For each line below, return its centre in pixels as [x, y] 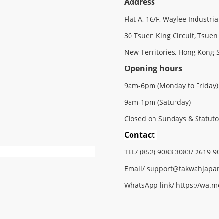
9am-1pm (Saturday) [157, 102]
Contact [140, 135]
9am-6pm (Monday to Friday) [171, 85]
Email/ [135, 168]
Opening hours [153, 68]
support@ [163, 168]
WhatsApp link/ [150, 185]
